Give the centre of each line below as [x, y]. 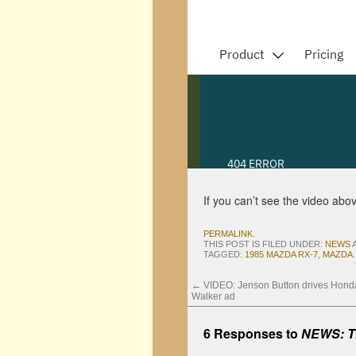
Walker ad [213, 296]
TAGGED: [224, 254]
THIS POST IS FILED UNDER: [264, 244]
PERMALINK [228, 234]
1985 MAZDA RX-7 [281, 254]
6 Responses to [252, 333]
